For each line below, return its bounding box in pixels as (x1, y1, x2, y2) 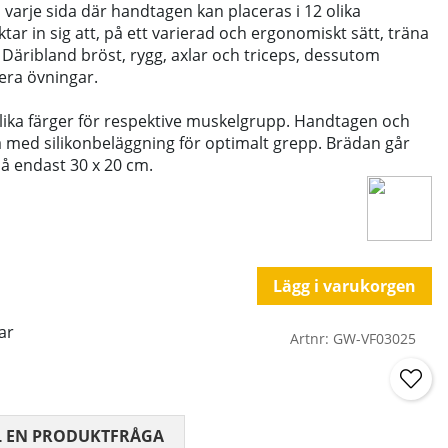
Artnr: (290, 329, 333, 349)
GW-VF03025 (333, 329, 416, 349)
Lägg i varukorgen (273, 275, 416, 298)
